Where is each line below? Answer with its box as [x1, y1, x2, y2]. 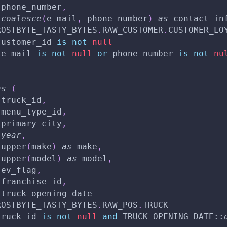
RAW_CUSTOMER [102, 25, 163, 35]
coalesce [1, 13, 42, 23]
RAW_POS [102, 200, 138, 210]
